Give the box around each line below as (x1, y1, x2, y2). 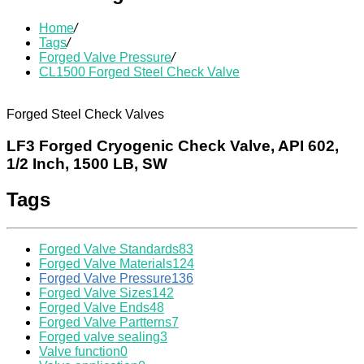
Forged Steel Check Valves (6, 106, 164, 121)
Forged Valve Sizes (39, 286, 152, 301)
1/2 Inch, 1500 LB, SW (6, 154, 167, 172)
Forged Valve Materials (39, 257, 172, 271)
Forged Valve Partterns (39, 315, 171, 330)
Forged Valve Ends (39, 301, 149, 315)
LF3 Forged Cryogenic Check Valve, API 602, (6, 136, 339, 154)
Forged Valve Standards (39, 242, 179, 257)
